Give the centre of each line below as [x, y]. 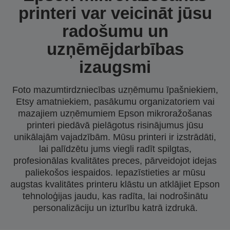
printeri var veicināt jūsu [115, 13]
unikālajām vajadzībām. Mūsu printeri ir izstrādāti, [115, 137]
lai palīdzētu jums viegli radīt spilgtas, [115, 149]
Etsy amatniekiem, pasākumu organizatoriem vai [115, 102]
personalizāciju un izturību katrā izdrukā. [115, 208]
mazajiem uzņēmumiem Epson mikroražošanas [115, 114]
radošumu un [115, 31]
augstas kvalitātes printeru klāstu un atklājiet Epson [115, 185]
